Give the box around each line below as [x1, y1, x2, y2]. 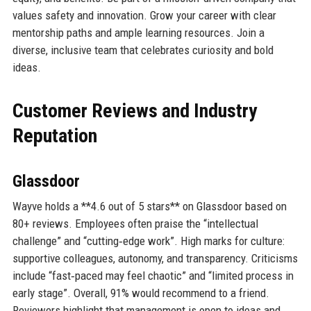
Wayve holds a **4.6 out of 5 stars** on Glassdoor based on [12, 199, 287, 214]
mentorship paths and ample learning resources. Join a [12, 26, 264, 40]
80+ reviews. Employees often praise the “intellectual [12, 217, 258, 231]
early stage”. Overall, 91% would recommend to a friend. [12, 286, 269, 301]
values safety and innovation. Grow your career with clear [12, 8, 276, 23]
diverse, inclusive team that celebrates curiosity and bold [12, 43, 274, 58]
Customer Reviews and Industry [12, 99, 257, 123]
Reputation [12, 124, 97, 148]
